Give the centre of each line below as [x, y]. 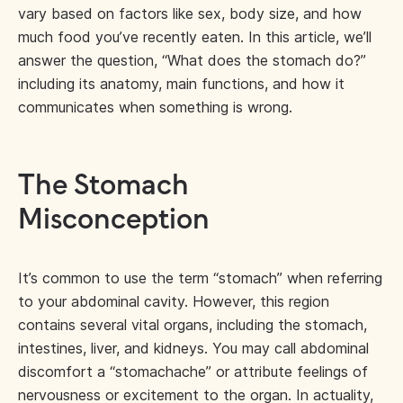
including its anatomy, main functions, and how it [181, 84]
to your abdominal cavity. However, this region [174, 301]
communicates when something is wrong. [155, 107]
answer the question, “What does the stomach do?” [192, 60]
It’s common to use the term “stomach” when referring [200, 278]
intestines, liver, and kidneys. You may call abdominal [193, 348]
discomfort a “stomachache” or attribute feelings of [193, 372]
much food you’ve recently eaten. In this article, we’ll [195, 37]
